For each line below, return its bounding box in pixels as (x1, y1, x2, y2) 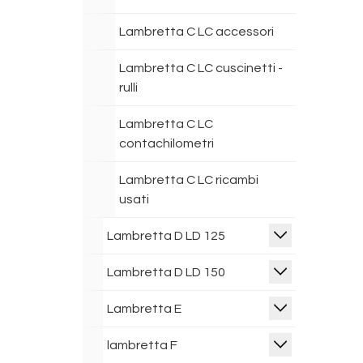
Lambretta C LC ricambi (119, 173, 258, 186)
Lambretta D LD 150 (107, 266, 225, 279)
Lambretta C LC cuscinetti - (119, 62, 283, 75)
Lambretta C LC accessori (119, 25, 274, 38)
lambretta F (107, 339, 177, 352)
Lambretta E (107, 302, 181, 315)
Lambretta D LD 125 (107, 229, 225, 242)
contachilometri (119, 137, 214, 150)
